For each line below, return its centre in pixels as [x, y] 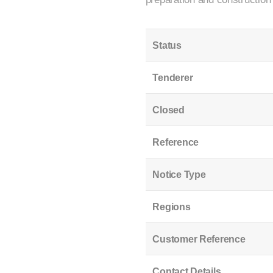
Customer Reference [199, 239]
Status [167, 45]
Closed [168, 110]
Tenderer [173, 77]
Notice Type [179, 174]
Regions [172, 207]
